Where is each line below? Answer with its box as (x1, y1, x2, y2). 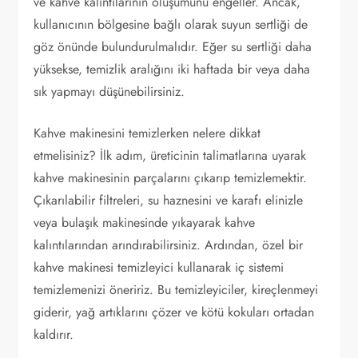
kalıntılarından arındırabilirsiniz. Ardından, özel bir (34, 235, 304, 254)
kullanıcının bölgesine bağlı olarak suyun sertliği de (34, 14, 308, 34)
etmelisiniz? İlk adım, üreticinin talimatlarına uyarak (34, 145, 307, 165)
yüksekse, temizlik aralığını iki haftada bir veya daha (34, 59, 311, 78)
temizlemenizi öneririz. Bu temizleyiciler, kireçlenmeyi (34, 280, 319, 299)
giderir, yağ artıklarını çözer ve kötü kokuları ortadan (34, 302, 315, 321)
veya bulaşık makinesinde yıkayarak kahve (34, 213, 256, 232)
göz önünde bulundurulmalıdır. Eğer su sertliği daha (34, 37, 312, 56)
